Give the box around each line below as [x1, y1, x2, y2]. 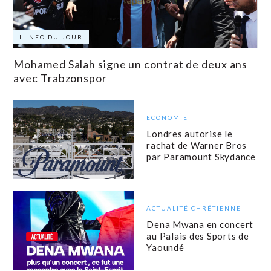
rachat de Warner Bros [146, 140, 247, 151]
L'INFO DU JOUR [19, 33, 83, 41]
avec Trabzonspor [13, 71, 107, 85]
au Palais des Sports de [146, 230, 249, 242]
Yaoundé [146, 242, 184, 253]
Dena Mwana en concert [146, 219, 254, 230]
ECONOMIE [146, 114, 189, 122]
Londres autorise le [146, 128, 233, 140]
